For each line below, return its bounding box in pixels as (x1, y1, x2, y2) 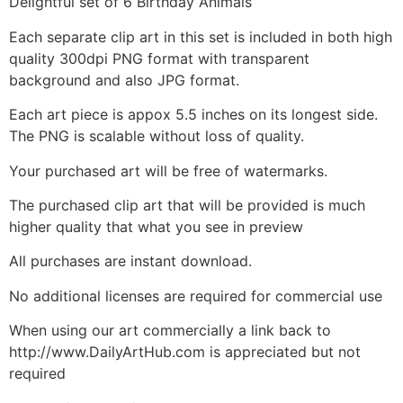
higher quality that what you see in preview (9, 218, 303, 236)
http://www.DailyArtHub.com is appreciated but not (9, 343, 361, 362)
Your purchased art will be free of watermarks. (9, 161, 327, 180)
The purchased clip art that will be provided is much (9, 196, 365, 214)
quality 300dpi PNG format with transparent (9, 49, 309, 67)
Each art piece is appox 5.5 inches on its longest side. (9, 105, 378, 124)
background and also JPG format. (9, 70, 239, 89)
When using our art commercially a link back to (9, 321, 331, 340)
